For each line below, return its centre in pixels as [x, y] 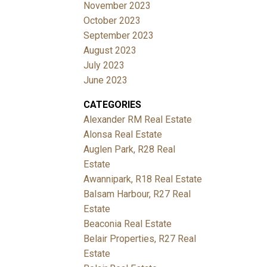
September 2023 [119, 35]
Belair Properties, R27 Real [140, 238]
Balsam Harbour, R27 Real [137, 194]
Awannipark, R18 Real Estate [143, 179]
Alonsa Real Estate [123, 134]
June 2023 [106, 80]
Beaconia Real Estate [128, 223]
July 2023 [104, 65]
